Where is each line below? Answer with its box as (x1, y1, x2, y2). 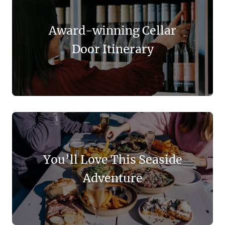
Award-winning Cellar (49, 23, 176, 38)
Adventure (82, 170, 143, 185)
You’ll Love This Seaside (43, 152, 182, 167)
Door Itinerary (71, 41, 154, 56)
